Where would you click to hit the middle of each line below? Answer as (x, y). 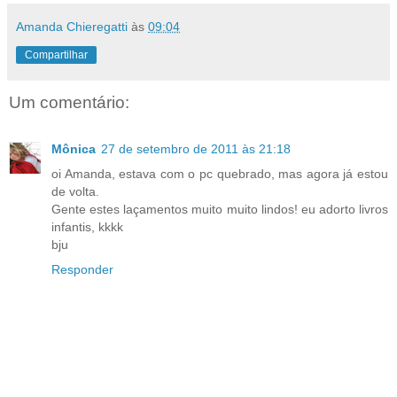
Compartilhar (56, 55)
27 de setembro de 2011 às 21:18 (196, 148)
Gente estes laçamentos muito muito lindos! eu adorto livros (220, 209)
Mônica (74, 148)
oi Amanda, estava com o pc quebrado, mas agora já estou (220, 173)
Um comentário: (69, 103)
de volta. (75, 191)
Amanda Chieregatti (72, 27)
